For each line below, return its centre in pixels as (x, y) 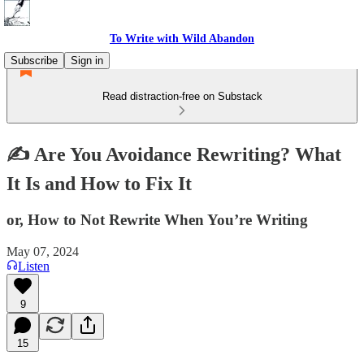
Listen (34, 266)
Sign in (87, 61)
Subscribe (34, 61)
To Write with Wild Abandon (182, 39)
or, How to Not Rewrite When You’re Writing (157, 219)
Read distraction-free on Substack (182, 96)
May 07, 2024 (43, 251)
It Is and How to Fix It (99, 183)
